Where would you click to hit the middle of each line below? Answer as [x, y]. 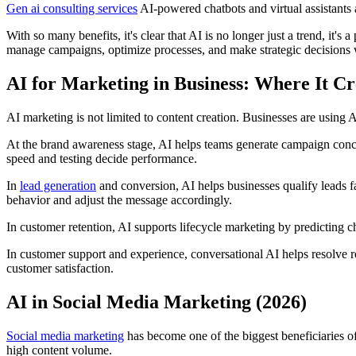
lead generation [58, 186]
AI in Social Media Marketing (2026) [157, 302]
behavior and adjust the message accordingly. [119, 200]
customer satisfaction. [60, 269]
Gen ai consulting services [72, 9]
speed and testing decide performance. [102, 159]
